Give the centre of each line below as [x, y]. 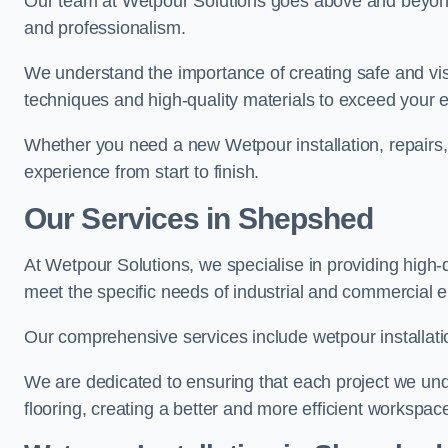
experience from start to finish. [142, 172]
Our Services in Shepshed [199, 219]
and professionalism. [105, 28]
